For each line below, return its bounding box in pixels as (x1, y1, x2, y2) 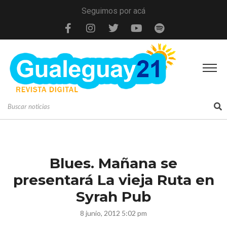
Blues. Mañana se (50, 154, 177, 172)
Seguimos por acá (82, 6, 145, 16)
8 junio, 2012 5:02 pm (80, 208, 147, 217)
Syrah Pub (76, 187, 151, 205)
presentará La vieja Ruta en (13, 171, 214, 188)
